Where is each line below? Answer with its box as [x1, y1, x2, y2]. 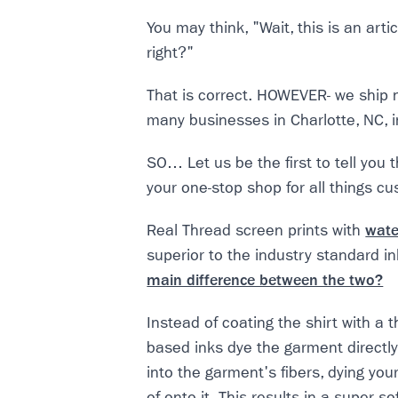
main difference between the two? [147, 271, 384, 290]
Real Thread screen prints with [147, 221, 366, 240]
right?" [147, 44, 195, 62]
